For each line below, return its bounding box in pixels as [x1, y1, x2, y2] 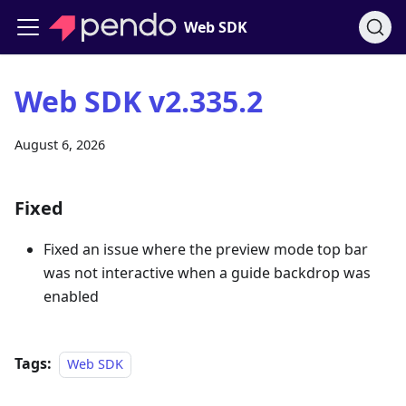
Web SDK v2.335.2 [14, 82, 263, 121]
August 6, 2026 [14, 136, 105, 153]
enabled [43, 286, 99, 306]
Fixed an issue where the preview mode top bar [43, 239, 368, 259]
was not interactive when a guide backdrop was [43, 263, 371, 283]
